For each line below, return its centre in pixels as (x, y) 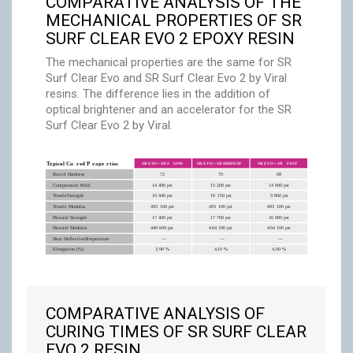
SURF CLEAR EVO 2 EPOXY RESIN (170, 38)
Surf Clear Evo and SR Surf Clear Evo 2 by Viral (166, 78)
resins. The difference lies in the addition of (158, 93)
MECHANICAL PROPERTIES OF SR (174, 20)
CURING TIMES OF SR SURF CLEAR (176, 331)
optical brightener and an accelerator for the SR (169, 109)
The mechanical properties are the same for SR (169, 62)
